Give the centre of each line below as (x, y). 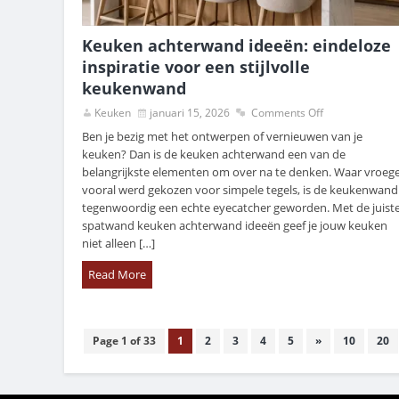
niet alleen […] (118, 244)
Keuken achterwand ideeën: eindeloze (236, 46)
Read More (117, 275)
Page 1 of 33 (124, 341)
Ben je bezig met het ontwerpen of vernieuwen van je (222, 137)
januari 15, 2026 (190, 113)
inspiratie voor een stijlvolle (196, 67)
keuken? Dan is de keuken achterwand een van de (214, 155)
